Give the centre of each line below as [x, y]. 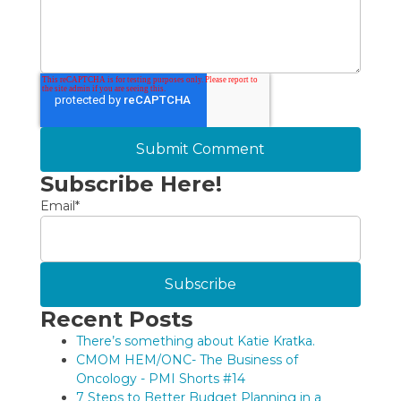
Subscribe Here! [131, 183]
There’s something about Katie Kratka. [195, 341]
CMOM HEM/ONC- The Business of [187, 359]
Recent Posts [116, 319]
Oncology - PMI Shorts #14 [160, 378]
